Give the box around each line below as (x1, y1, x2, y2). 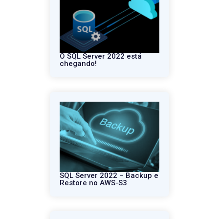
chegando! (60, 59, 97, 68)
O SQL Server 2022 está (60, 51, 142, 61)
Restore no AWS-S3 (60, 178, 128, 188)
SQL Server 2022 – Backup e (60, 171, 159, 180)
